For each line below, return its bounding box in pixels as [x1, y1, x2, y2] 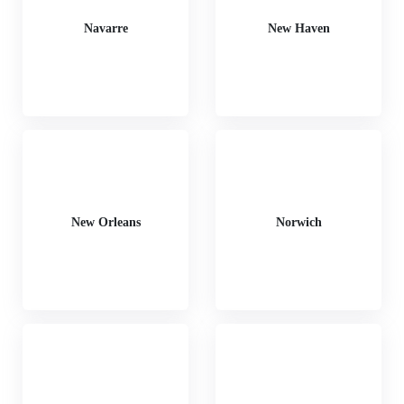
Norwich [275, 215, 322, 229]
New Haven [267, 21, 330, 35]
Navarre [83, 21, 128, 35]
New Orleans [70, 215, 141, 229]
